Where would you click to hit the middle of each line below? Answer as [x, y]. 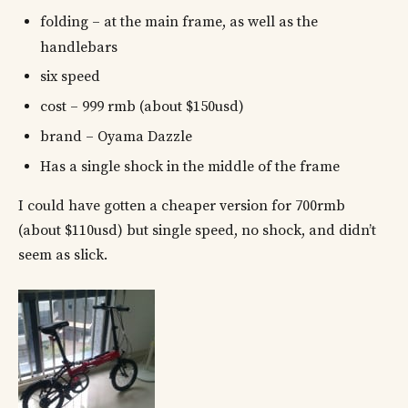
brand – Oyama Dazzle [116, 137]
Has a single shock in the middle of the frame [190, 166]
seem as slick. [63, 255]
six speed [70, 77]
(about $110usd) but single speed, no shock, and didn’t [197, 230]
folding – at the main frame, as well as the [179, 21]
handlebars [79, 47]
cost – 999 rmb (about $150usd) [142, 107]
